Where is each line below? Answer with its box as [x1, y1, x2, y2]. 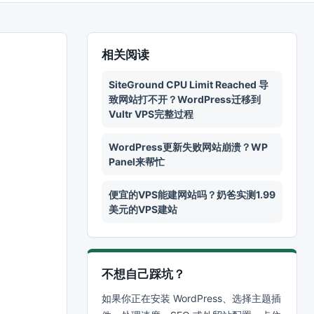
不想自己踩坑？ [102, 267, 185, 281]
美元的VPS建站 [109, 203, 177, 215]
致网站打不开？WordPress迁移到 [109, 93, 261, 105]
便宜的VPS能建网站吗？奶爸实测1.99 [109, 189, 275, 200]
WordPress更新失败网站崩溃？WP [109, 141, 268, 153]
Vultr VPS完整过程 [109, 108, 193, 120]
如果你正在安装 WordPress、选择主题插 [102, 292, 281, 304]
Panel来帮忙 [109, 156, 165, 168]
